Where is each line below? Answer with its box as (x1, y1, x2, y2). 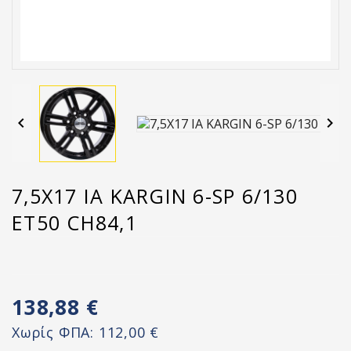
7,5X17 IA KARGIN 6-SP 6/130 (12, 183, 298, 209)
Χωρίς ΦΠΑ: (12, 323, 99, 342)
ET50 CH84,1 (12, 209, 137, 236)
